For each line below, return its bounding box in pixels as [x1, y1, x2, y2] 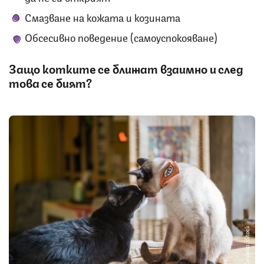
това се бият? [9, 73, 92, 91]
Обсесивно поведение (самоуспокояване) [25, 28, 217, 44]
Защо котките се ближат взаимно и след [9, 59, 243, 77]
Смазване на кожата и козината [25, 8, 180, 24]
